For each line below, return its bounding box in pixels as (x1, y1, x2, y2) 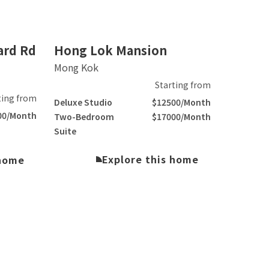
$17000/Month (151, 110, 211, 122)
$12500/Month (151, 95, 211, 108)
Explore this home (101, 151, 199, 166)
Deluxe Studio (53, 95, 112, 108)
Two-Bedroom (53, 110, 114, 122)
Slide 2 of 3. (53, 31, 106, 46)
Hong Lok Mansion (53, 41, 167, 59)
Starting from (154, 78, 211, 91)
